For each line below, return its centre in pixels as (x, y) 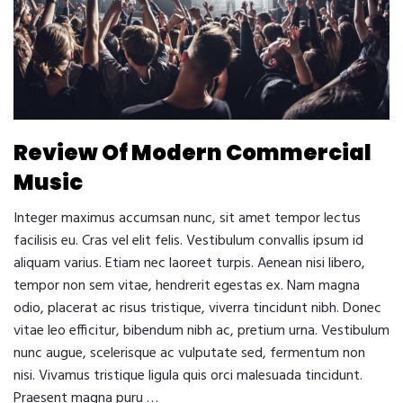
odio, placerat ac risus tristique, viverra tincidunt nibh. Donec (197, 309)
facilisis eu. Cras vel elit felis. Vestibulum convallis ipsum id (188, 242)
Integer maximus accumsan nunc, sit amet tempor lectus (187, 219)
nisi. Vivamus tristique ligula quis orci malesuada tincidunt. (188, 376)
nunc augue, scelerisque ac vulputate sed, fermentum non (189, 354)
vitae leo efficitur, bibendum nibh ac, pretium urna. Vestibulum (201, 331)
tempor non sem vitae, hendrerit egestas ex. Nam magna (187, 287)
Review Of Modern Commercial (193, 153)
